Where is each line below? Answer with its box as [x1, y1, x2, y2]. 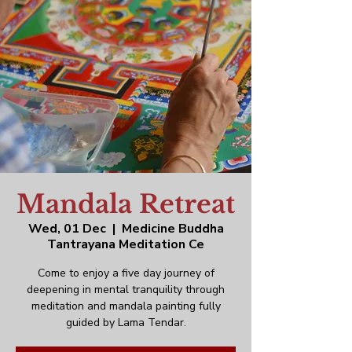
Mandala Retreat [16, 188, 235, 220]
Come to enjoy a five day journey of [37, 265, 214, 280]
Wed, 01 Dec [27, 219, 106, 237]
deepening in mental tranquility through [27, 281, 225, 297]
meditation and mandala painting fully [31, 298, 221, 313]
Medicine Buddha [121, 219, 224, 237]
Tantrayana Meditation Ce [47, 235, 204, 253]
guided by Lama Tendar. [65, 314, 186, 330]
